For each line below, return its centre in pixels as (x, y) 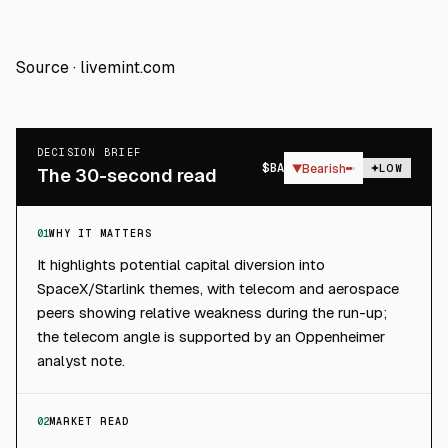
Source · (48, 67)
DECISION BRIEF (89, 152)
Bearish (324, 168)
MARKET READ (89, 421)
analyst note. (81, 360)
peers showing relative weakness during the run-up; (212, 312)
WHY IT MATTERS (100, 233)
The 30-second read (127, 175)
